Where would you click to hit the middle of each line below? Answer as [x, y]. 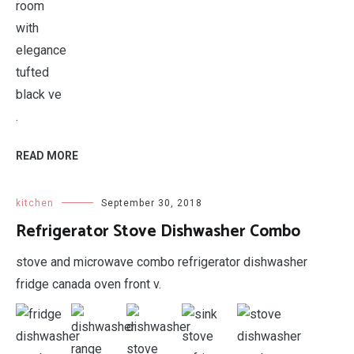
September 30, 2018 [152, 203]
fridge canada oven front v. [88, 284]
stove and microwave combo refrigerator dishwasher [162, 262]
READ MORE [47, 156]
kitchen [35, 203]
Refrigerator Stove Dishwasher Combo [158, 232]
